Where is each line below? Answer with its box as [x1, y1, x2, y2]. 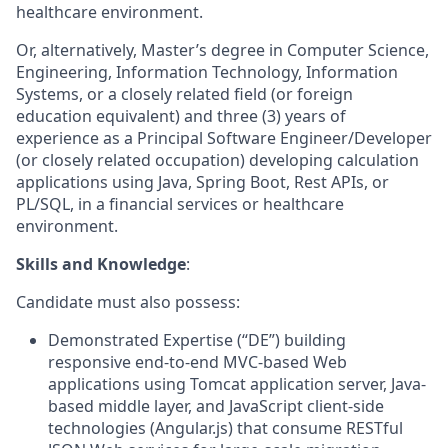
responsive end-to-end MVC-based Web [48, 351, 347, 374]
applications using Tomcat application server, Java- [48, 373, 426, 396]
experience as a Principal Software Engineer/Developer [16, 127, 432, 150]
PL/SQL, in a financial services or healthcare [16, 193, 344, 216]
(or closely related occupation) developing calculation [16, 149, 419, 172]
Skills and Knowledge [16, 253, 186, 276]
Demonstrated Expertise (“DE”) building [48, 329, 346, 352]
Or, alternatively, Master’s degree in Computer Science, [16, 39, 429, 62]
